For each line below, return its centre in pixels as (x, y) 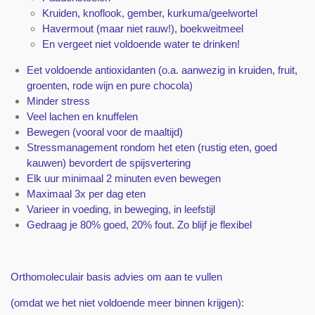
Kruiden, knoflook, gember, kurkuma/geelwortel (150, 13)
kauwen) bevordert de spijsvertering (108, 162)
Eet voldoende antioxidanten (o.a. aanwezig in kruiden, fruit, (162, 70)
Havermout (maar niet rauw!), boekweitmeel (143, 28)
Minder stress (58, 101)
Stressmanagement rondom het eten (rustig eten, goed (152, 147)
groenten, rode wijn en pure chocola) (109, 85)
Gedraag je (53, 224)
